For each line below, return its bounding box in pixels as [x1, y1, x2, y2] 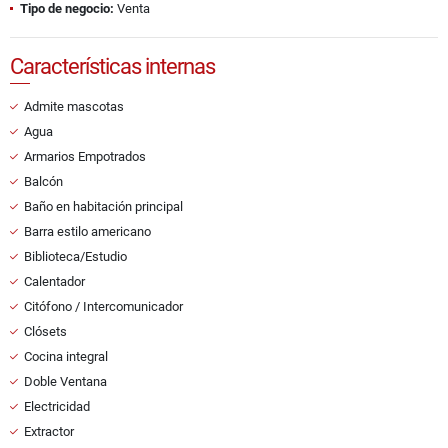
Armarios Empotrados [24, 149, 146, 165]
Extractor [24, 424, 74, 440]
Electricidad [24, 399, 90, 415]
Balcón [24, 174, 63, 190]
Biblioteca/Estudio [24, 249, 127, 265]
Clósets [24, 324, 67, 340]
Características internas [10, 54, 215, 80]
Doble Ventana [24, 374, 107, 390]
